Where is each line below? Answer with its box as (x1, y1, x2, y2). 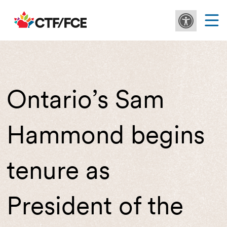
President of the (6, 190, 183, 220)
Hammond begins (6, 119, 205, 149)
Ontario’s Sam (6, 84, 164, 114)
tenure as (6, 155, 110, 185)
